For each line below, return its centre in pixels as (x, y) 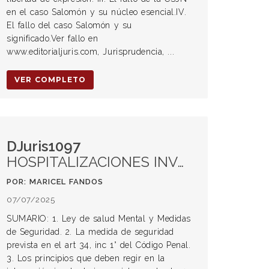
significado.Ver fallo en (53, 38)
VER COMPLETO (50, 80)
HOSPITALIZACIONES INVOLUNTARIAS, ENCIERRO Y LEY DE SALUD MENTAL (92, 162)
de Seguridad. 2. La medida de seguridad (90, 232)
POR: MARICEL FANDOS (55, 182)
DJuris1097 (44, 146)
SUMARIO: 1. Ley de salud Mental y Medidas (99, 219)
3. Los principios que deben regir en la (86, 258)
